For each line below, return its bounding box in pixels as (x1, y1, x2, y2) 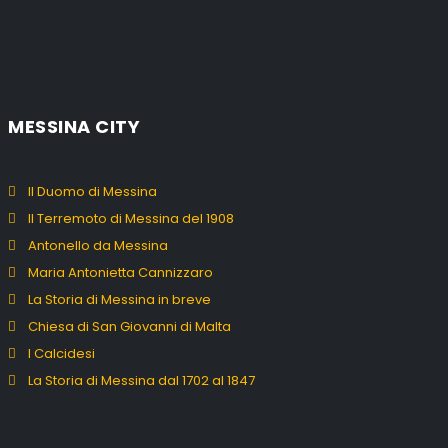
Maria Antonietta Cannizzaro (28, 262, 213, 282)
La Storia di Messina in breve (28, 289, 211, 309)
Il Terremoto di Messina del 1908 (28, 208, 234, 228)
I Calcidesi (28, 343, 95, 363)
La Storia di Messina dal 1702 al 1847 (28, 370, 255, 390)
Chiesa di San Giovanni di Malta (28, 316, 231, 336)
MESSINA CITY (8, 113, 140, 139)
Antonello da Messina (28, 235, 168, 255)
